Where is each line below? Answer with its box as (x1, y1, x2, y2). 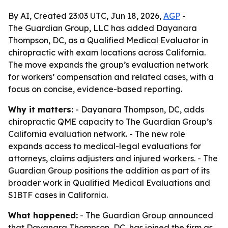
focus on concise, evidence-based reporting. (8, 84, 182, 94)
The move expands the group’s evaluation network (8, 60, 208, 70)
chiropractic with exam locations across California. (8, 47, 206, 58)
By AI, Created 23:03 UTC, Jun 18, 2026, (8, 11, 163, 21)
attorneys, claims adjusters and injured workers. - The (8, 153, 218, 163)
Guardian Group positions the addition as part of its (8, 165, 210, 176)
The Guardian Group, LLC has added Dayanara (8, 23, 197, 33)
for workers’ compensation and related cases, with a (8, 72, 214, 82)
